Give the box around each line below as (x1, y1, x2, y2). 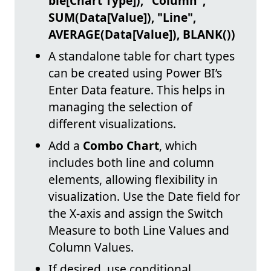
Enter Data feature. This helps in (48, 82, 225, 99)
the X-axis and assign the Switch (48, 205, 223, 222)
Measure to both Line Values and (48, 222, 229, 239)
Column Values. (48, 239, 134, 256)
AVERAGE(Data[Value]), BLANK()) (48, 26, 235, 43)
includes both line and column (48, 154, 214, 171)
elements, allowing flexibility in (48, 171, 218, 188)
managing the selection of (48, 99, 192, 116)
